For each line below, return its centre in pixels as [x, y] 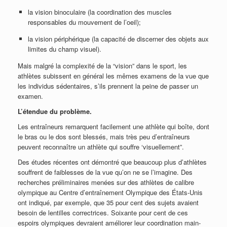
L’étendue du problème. [55, 111]
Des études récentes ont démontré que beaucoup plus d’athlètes [112, 162]
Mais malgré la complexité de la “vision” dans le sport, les [102, 65]
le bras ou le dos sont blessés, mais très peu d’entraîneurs [104, 136]
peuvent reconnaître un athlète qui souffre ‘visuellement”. [101, 146]
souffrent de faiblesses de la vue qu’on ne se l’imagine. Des [105, 172]
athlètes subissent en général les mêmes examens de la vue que [113, 75]
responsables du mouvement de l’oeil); [84, 22]
